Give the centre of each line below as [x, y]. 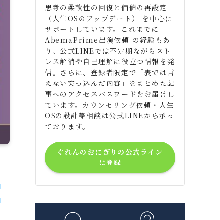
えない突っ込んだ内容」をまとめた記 [110, 83]
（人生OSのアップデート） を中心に [109, 18]
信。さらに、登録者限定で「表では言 [110, 72]
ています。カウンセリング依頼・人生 [110, 104]
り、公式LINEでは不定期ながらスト [108, 50]
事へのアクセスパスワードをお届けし [110, 94]
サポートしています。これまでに [102, 29]
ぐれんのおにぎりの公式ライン [110, 152]
